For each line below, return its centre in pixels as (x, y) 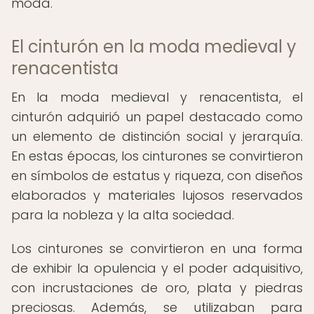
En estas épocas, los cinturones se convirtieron (157, 156)
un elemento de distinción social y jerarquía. (157, 136)
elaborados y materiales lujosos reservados (157, 195)
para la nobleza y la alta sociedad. (123, 215)
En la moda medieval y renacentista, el (157, 97)
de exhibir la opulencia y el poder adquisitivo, (157, 268)
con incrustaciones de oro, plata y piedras (157, 288)
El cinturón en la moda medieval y (154, 47)
